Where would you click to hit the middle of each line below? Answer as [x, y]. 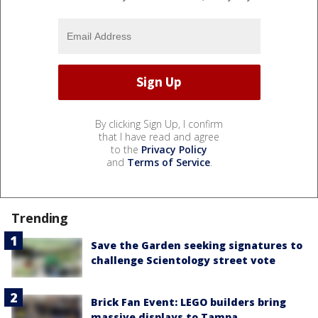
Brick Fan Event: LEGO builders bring [188, 302]
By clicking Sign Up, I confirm [159, 124]
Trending [40, 218]
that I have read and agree [159, 136]
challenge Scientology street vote [183, 260]
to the [126, 149]
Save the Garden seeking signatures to [197, 245]
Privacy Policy [174, 149]
